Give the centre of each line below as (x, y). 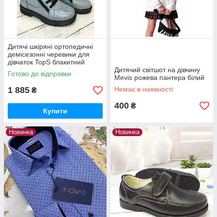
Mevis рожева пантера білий (159, 78)
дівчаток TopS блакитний (46, 62)
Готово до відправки (39, 74)
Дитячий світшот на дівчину (157, 70)
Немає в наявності (144, 89)
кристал (20, 70)
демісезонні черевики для (49, 54)
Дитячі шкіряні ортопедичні (50, 47)
